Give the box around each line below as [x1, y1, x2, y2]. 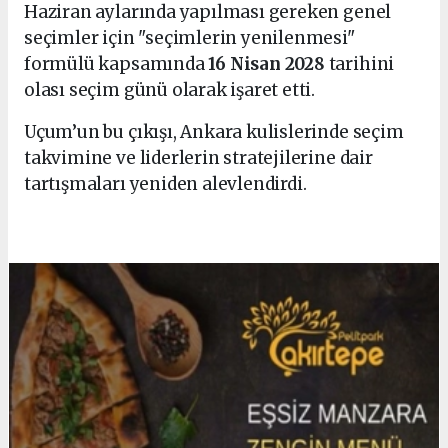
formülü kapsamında [24, 53, 209, 76]
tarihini [324, 53, 395, 76]
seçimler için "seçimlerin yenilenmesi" [24, 27, 355, 50]
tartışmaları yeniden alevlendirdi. [24, 173, 307, 196]
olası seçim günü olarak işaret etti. [24, 79, 316, 102]
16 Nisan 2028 [208, 53, 325, 76]
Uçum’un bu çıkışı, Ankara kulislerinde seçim [24, 121, 404, 144]
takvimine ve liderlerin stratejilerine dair [24, 147, 373, 170]
